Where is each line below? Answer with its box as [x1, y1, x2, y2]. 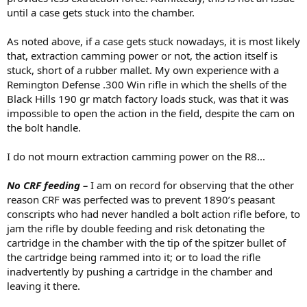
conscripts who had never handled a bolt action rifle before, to [7, 207, 300, 221]
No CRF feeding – [7, 178, 88, 193]
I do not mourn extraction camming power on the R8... [7, 149, 265, 164]
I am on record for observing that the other [88, 178, 294, 193]
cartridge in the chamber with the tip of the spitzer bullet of [7, 236, 286, 250]
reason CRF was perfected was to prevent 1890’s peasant [7, 193, 275, 207]
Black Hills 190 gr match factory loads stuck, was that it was [7, 92, 288, 106]
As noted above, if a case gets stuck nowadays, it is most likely [7, 34, 300, 49]
